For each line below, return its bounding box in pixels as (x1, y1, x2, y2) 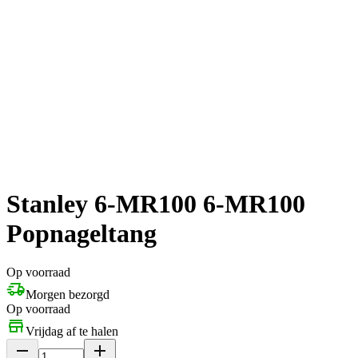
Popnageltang (6, 218, 157, 248)
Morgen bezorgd (26, 288, 109, 302)
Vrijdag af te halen (26, 324, 118, 339)
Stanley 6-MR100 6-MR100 (6, 189, 305, 218)
